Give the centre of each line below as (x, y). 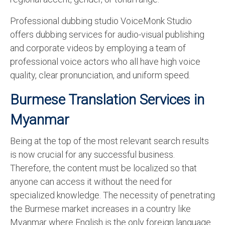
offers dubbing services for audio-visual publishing (107, 35)
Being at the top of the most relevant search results (109, 141)
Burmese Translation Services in (107, 100)
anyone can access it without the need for (91, 182)
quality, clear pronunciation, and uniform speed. (100, 75)
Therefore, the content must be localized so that (103, 168)
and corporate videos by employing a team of (98, 48)
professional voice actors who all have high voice (105, 62)
